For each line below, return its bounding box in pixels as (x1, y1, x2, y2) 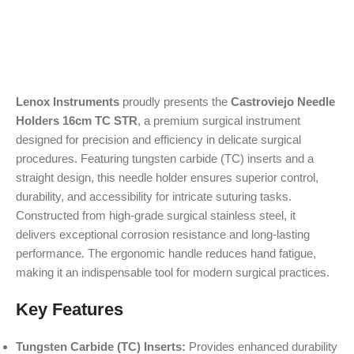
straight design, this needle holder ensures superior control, (16, 171, 318, 184)
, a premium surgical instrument (137, 114, 300, 127)
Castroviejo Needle (231, 95, 335, 108)
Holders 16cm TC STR (16, 114, 137, 127)
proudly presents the (119, 95, 231, 108)
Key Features (16, 299, 123, 319)
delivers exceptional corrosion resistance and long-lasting (16, 228, 310, 241)
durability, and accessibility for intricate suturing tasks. (16, 190, 292, 203)
